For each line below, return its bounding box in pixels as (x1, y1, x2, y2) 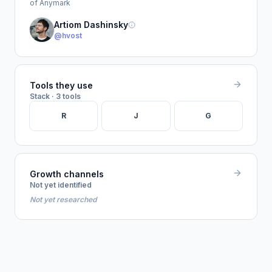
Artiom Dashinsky (54, 19, 128, 30)
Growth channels (30, 169, 104, 179)
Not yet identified (30, 180, 92, 189)
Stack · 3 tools (30, 92, 81, 101)
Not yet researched (30, 195, 97, 204)
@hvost (54, 31, 82, 40)
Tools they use (30, 80, 93, 90)
